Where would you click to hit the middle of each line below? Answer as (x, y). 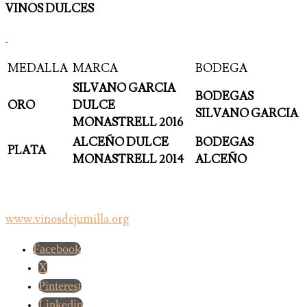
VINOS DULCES (50, 9)
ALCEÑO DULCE (121, 143)
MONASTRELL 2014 (128, 160)
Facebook (57, 249)
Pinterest (60, 286)
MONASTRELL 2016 (128, 123)
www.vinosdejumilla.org (67, 220)
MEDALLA (38, 69)
